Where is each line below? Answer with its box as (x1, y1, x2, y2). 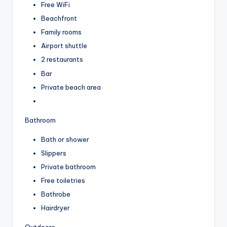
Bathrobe (41, 190, 70, 199)
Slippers (41, 148, 66, 157)
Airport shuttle (41, 42, 87, 50)
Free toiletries (41, 176, 85, 185)
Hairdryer (41, 204, 70, 212)
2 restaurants (41, 55, 83, 64)
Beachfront (41, 14, 77, 23)
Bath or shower (41, 135, 89, 143)
